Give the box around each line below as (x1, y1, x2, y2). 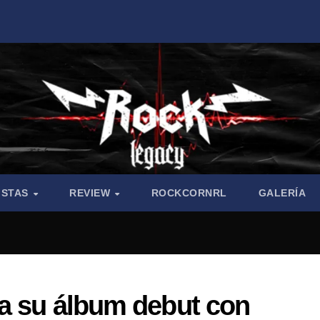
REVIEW (69, 187, 114, 199)
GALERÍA (258, 187, 306, 199)
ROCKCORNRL (151, 187, 227, 199)
